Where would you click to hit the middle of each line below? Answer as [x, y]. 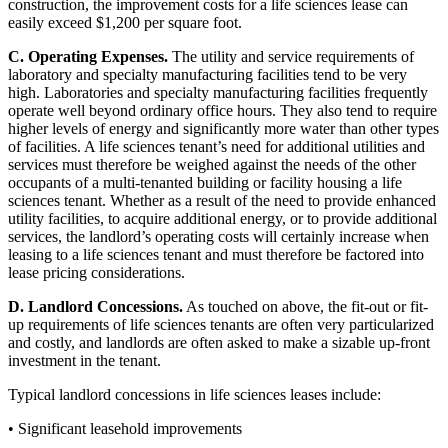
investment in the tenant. [84, 360]
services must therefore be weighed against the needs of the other [212, 164]
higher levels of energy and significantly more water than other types [223, 128]
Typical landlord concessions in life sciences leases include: [194, 394]
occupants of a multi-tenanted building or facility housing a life [205, 182]
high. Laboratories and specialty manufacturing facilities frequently [218, 92]
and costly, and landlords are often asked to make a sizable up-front [219, 342]
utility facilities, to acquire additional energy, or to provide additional [222, 218]
